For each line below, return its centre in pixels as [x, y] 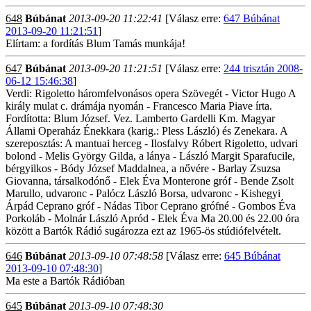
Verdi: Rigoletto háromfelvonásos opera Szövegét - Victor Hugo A [151, 93]
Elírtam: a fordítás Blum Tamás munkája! [95, 43]
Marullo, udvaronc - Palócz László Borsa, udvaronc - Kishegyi [143, 193]
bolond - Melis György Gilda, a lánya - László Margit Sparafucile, [150, 156]
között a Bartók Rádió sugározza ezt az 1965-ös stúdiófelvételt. [143, 231]
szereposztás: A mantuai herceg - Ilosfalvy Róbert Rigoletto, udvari [152, 143]
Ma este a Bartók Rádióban [65, 281]
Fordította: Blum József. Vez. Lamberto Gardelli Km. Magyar [140, 118]
